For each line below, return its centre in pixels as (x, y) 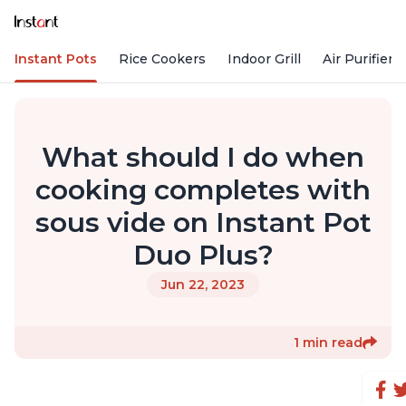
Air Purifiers (362, 59)
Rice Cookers (162, 59)
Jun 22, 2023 (203, 285)
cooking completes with (203, 190)
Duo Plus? (203, 256)
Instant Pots (56, 59)
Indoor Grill (264, 59)
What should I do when (203, 158)
